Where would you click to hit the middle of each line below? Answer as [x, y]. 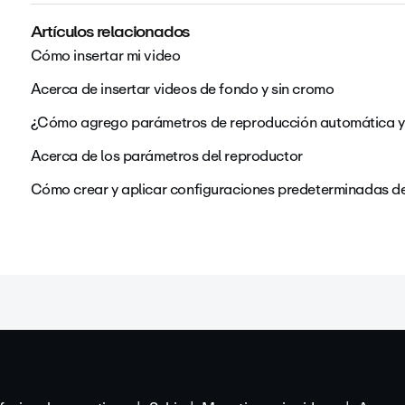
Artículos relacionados [110, 32]
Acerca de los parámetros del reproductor [166, 156]
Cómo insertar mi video [105, 56]
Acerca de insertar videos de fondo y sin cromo [182, 89]
